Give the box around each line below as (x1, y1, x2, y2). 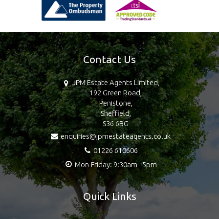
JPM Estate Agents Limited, (72, 78, 159, 87)
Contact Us (83, 53, 136, 66)
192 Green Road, (89, 88, 142, 97)
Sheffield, (100, 109, 131, 118)
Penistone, (99, 99, 132, 108)
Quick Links (83, 190, 136, 202)
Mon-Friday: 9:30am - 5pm (74, 160, 157, 169)
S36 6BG (103, 119, 129, 128)
